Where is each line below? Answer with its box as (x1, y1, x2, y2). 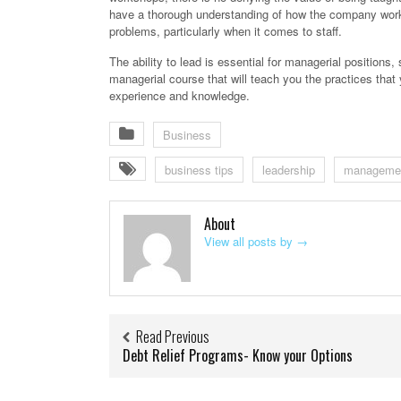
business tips (165, 161, 234, 179)
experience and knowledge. (109, 87, 250, 105)
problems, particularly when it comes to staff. (109, 22, 342, 40)
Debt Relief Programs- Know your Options (123, 345, 353, 367)
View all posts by (204, 233, 296, 251)
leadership (262, 161, 315, 179)
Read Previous (136, 326, 209, 348)
